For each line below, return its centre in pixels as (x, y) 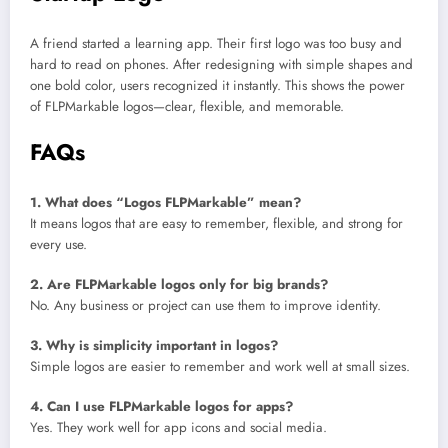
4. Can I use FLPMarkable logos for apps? (161, 407)
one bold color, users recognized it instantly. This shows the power (217, 85)
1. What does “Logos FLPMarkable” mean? (165, 202)
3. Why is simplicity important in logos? (154, 345)
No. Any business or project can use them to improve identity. (205, 305)
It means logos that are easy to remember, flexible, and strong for (216, 223)
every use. (58, 244)
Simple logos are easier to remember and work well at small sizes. (220, 366)
